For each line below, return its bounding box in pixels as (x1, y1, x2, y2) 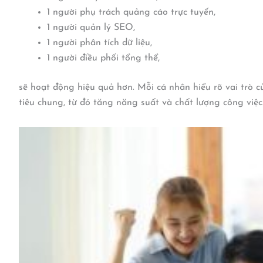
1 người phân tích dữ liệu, (47, 38, 152, 48)
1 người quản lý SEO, (47, 23, 135, 32)
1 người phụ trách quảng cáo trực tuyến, (47, 8, 215, 17)
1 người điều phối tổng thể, (47, 53, 160, 63)
